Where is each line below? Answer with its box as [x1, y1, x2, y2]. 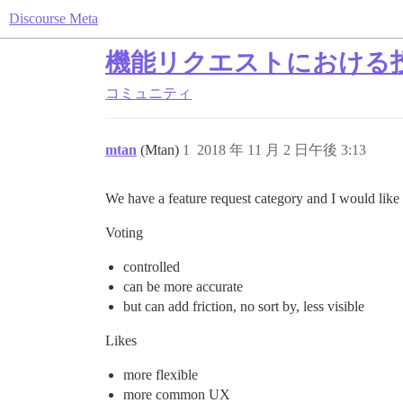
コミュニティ [105, 85, 192, 101]
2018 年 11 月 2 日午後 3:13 [197, 142, 366, 157]
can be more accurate [123, 279, 243, 294]
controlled [123, 259, 180, 274]
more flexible [123, 367, 198, 382]
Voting [105, 225, 143, 240]
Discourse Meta [9, 11, 98, 26]
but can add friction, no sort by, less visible [123, 299, 364, 314]
